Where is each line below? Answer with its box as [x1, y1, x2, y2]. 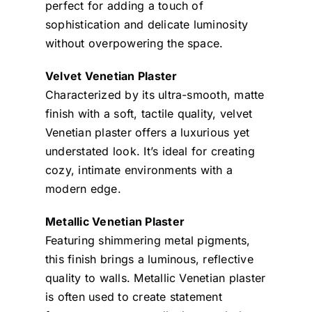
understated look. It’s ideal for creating [45, 143, 255, 158]
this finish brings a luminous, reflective [45, 251, 253, 266]
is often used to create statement [45, 289, 222, 304]
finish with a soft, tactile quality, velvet [45, 106, 253, 120]
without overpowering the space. [45, 36, 224, 50]
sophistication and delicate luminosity [45, 17, 249, 31]
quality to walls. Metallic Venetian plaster [45, 270, 266, 285]
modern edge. [45, 181, 121, 196]
